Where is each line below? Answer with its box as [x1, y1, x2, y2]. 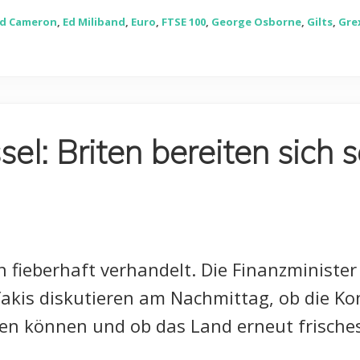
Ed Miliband [63, 14, 125, 30]
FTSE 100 [162, 14, 206, 30]
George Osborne [211, 14, 301, 30]
